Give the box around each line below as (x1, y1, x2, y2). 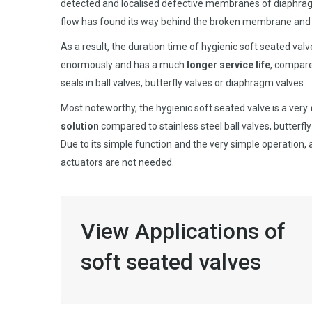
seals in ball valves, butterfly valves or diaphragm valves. (61, 77, 306, 89)
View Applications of (81, 218, 286, 245)
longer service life (187, 59, 270, 71)
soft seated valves (81, 249, 261, 276)
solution (61, 120, 99, 132)
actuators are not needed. (61, 157, 174, 169)
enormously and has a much (61, 59, 187, 71)
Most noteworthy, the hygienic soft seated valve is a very (61, 102, 310, 114)
